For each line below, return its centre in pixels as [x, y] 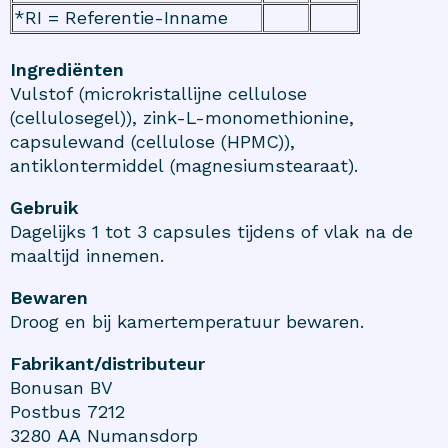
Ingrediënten [67, 70]
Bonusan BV [61, 388]
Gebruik [44, 208]
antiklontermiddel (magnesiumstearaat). [184, 166]
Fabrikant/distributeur [107, 364]
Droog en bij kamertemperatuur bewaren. [187, 322]
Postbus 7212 [67, 412]
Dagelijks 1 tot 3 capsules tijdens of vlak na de [211, 232]
